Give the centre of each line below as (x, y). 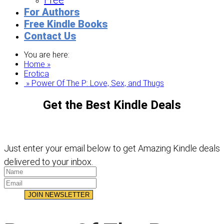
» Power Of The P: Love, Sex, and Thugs (94, 83)
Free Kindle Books (66, 24)
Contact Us (50, 36)
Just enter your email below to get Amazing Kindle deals (112, 148)
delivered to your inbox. (48, 161)
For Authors (52, 12)
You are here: (47, 55)
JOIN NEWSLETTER (59, 194)
